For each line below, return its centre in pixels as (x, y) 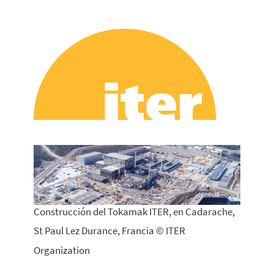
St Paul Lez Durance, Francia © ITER (109, 231)
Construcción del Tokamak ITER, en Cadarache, (134, 212)
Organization (62, 251)
